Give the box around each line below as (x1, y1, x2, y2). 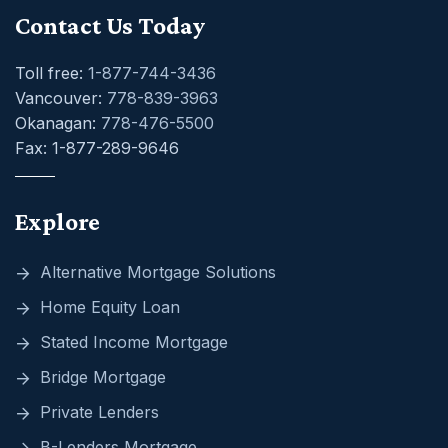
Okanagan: (15, 113, 101, 134)
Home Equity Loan (40, 297, 180, 318)
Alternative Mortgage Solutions (40, 262, 276, 283)
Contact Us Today (15, 12, 205, 40)
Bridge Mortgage (40, 367, 166, 388)
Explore (15, 208, 100, 236)
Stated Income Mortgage (40, 332, 228, 353)
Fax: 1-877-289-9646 (15, 138, 179, 159)
